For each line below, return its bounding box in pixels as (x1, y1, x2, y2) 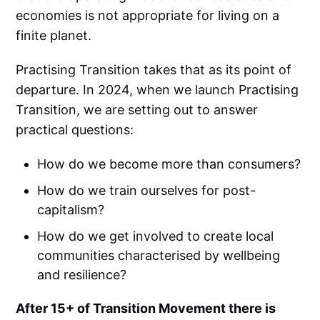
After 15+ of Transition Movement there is (16, 300, 276, 316)
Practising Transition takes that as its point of (16, 61, 292, 77)
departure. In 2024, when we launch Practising (16, 81, 299, 97)
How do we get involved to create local (37, 228, 274, 244)
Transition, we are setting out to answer (16, 101, 259, 117)
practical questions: (16, 121, 134, 137)
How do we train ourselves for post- (37, 182, 256, 198)
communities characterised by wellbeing (37, 247, 281, 263)
